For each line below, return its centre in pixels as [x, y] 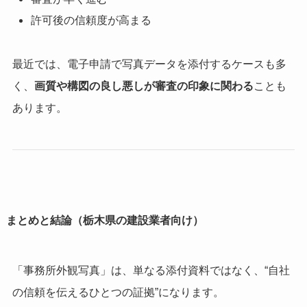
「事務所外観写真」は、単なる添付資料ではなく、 [138, 271]
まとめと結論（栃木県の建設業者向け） [105, 221]
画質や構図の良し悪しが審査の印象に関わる [144, 86]
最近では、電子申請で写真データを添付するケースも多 [149, 64]
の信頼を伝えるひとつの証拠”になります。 [118, 293]
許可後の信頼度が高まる [91, 20]
